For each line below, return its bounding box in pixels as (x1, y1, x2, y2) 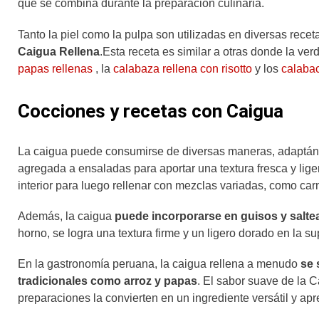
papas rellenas (18, 62, 93, 75)
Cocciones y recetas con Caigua (18, 100, 283, 122)
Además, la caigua (18, 209, 115, 222)
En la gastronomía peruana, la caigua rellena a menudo (18, 258, 300, 271)
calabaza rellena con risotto (113, 62, 252, 75)
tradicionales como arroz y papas (18, 275, 197, 288)
